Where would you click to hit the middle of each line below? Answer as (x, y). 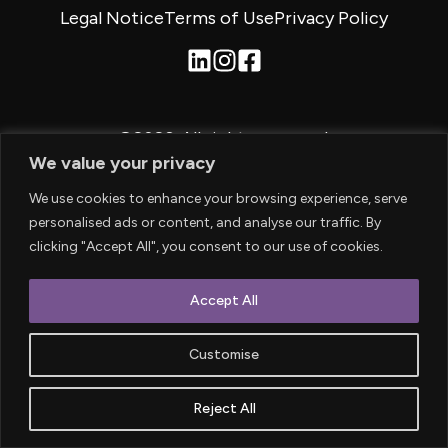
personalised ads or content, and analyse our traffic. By (205, 222)
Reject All (224, 408)
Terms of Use (219, 17)
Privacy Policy (331, 17)
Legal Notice (112, 17)
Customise (224, 354)
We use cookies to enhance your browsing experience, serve (218, 198)
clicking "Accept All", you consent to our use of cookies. (206, 246)
